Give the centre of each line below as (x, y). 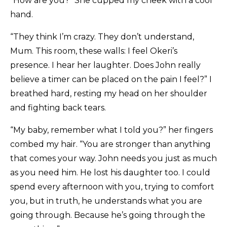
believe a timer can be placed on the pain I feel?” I (111, 80)
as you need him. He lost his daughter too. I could (110, 173)
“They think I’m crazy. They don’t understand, (102, 37)
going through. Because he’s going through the (108, 215)
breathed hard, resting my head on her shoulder (109, 94)
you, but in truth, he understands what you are (106, 201)
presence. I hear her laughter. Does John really (105, 65)
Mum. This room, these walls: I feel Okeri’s (94, 51)
